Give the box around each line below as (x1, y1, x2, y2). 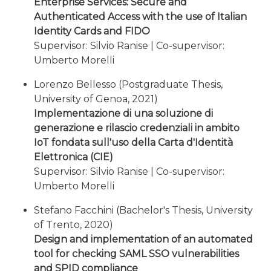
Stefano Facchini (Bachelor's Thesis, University (34, 204, 253, 216)
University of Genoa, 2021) (34, 93, 158, 105)
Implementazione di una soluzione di (34, 108, 213, 119)
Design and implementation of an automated (34, 233, 253, 245)
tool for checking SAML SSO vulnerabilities (34, 248, 239, 260)
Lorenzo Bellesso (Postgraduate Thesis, (34, 79, 223, 90)
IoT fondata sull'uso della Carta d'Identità (34, 137, 233, 148)
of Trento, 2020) (34, 219, 113, 230)
